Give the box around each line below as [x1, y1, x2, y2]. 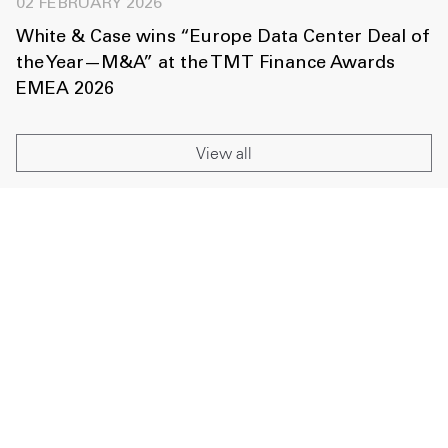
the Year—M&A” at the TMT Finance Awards [16, 55, 395, 74]
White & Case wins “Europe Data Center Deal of [16, 29, 429, 48]
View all [196, 143, 252, 164]
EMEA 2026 [16, 81, 114, 100]
